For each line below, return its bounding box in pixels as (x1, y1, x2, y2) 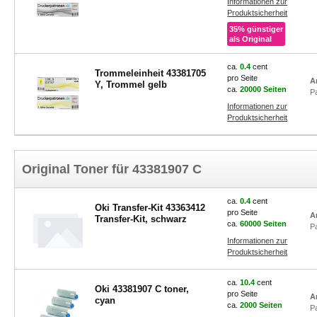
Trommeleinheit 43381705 (94, 68, 206, 79)
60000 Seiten (240, 219, 287, 228)
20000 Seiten (240, 85, 287, 93)
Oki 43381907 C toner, (94, 284, 189, 294)
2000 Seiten (240, 301, 283, 309)
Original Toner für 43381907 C (22, 162, 202, 176)
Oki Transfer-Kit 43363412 (94, 202, 205, 213)
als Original (229, 35, 272, 43)
